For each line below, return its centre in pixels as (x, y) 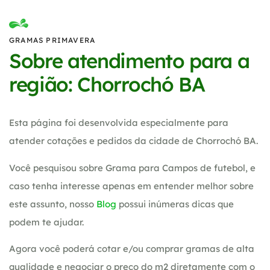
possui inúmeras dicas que (175, 204)
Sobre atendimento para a (129, 61)
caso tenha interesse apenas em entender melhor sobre (131, 186)
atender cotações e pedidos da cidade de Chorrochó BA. (133, 141)
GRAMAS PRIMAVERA (52, 40)
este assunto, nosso (53, 204)
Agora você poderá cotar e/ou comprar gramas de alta (132, 248)
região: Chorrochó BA (107, 84)
